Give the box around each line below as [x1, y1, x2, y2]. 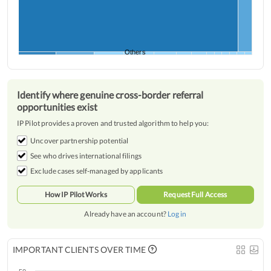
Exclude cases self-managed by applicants [30, 166, 163, 176]
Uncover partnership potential [30, 136, 129, 146]
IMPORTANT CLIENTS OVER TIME [13, 244, 146, 255]
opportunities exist [17, 101, 97, 113]
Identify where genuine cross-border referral [17, 89, 204, 101]
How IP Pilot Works [44, 190, 107, 200]
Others [125, 48, 146, 56]
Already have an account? [84, 209, 166, 219]
